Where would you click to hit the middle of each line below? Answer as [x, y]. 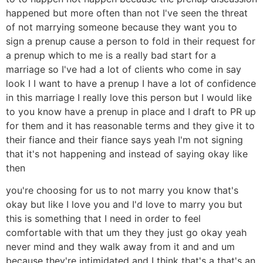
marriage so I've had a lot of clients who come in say [124, 69]
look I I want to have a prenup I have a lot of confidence [131, 83]
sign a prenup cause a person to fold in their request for [131, 41]
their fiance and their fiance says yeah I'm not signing [124, 139]
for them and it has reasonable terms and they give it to [130, 125]
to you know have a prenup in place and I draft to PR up [131, 111]
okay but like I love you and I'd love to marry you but [124, 205]
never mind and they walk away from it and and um [120, 247]
